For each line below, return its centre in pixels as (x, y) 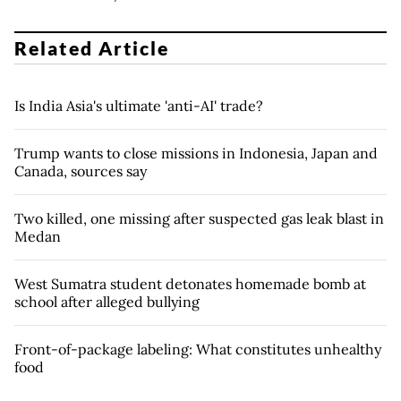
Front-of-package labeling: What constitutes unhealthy (198, 350)
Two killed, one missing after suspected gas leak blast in (199, 219)
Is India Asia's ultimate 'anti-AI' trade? (139, 106)
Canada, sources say (81, 171)
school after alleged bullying (107, 302)
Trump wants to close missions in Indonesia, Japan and (196, 154)
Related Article (92, 48)
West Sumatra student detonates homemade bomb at (190, 284)
